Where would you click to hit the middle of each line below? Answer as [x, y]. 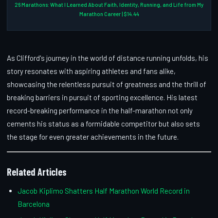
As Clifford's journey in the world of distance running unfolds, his [108, 58]
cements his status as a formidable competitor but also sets [103, 123]
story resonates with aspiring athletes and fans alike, [91, 71]
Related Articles [37, 172]
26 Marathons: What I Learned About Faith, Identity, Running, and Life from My [109, 4]
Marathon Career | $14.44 [109, 14]
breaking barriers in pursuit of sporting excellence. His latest [102, 97]
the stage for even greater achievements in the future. [93, 136]
